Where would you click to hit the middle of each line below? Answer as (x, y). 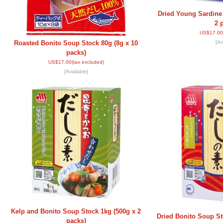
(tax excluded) (88, 62)
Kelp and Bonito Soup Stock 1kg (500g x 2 (76, 211)
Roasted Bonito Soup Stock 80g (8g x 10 (76, 43)
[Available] (76, 71)
